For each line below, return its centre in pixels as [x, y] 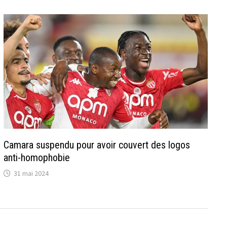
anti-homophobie [37, 157]
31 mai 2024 [31, 173]
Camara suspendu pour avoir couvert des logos [97, 145]
